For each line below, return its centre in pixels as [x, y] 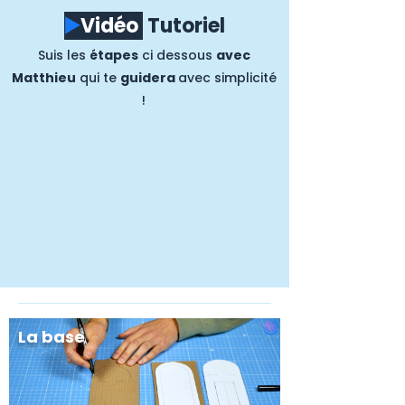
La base [52, 337]
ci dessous [177, 56]
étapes [113, 56]
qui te [98, 78]
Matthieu [43, 78]
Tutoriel [186, 26]
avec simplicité [227, 78]
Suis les [63, 56]
